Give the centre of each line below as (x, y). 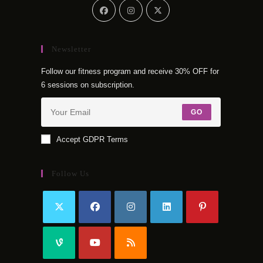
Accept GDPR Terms (92, 139)
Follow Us (70, 173)
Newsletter (71, 49)
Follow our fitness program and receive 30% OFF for (130, 71)
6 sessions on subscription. (88, 85)
